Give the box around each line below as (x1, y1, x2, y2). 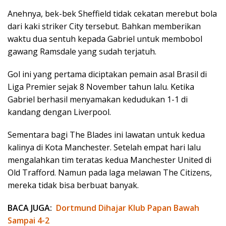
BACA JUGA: (8, 202, 52, 214)
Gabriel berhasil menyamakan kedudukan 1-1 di (8, 94, 188, 105)
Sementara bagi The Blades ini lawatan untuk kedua (8, 129, 205, 141)
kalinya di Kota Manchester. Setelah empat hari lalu (8, 142, 201, 153)
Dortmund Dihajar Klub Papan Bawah (56, 202, 199, 214)
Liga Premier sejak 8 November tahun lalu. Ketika (8, 81, 194, 93)
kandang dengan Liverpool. (8, 106, 111, 118)
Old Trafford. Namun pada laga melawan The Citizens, (8, 167, 212, 179)
